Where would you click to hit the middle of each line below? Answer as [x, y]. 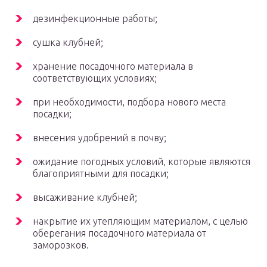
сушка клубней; [68, 43]
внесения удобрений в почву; [100, 138]
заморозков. [61, 245]
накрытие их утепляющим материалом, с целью [140, 221]
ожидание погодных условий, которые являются [142, 162]
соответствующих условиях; [95, 78]
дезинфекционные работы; [95, 19]
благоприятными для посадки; [101, 174]
